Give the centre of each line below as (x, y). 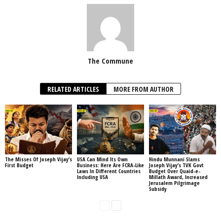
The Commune (110, 60)
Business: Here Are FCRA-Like (110, 165)
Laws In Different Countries (109, 171)
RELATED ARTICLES (73, 89)
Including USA (92, 177)
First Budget (19, 165)
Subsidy (158, 189)
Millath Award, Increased (178, 177)
